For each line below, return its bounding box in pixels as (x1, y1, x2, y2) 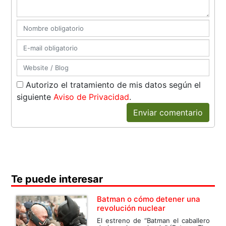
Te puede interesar (11, 173, 103, 185)
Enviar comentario (133, 107, 203, 118)
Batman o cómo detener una (97, 194, 201, 204)
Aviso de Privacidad (53, 91, 130, 102)
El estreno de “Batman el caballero (97, 216, 210, 224)
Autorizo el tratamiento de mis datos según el (23, 79, 201, 90)
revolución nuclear (97, 203, 166, 213)
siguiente (17, 91, 54, 102)
